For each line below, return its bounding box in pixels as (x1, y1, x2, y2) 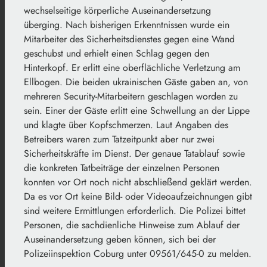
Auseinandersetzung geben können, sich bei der (24, 232, 216, 247)
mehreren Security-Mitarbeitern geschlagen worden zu (24, 89, 238, 104)
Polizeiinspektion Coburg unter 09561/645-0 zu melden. (24, 247, 252, 261)
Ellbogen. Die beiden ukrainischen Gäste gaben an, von (24, 75, 248, 89)
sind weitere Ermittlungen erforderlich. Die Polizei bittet (24, 204, 246, 218)
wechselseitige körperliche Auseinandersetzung (24, 4, 211, 18)
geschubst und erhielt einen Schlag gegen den (24, 46, 209, 61)
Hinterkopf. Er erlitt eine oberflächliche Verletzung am (24, 61, 240, 75)
